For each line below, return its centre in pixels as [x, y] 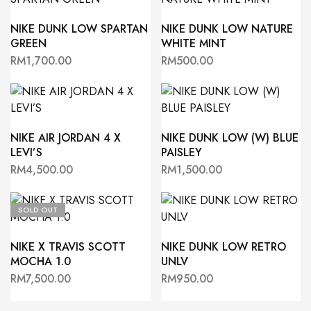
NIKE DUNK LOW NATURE [227, 29]
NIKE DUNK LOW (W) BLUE [229, 138]
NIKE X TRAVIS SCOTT [68, 247]
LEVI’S [26, 153]
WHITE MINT [193, 44]
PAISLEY [181, 153]
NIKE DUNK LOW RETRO [223, 247]
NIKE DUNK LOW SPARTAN [79, 29]
